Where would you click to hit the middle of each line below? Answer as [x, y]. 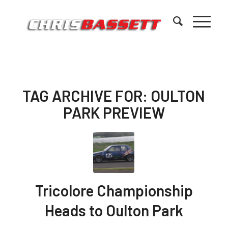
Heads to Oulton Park [114, 210]
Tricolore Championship [114, 190]
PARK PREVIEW [114, 112]
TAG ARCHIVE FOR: [87, 96]
